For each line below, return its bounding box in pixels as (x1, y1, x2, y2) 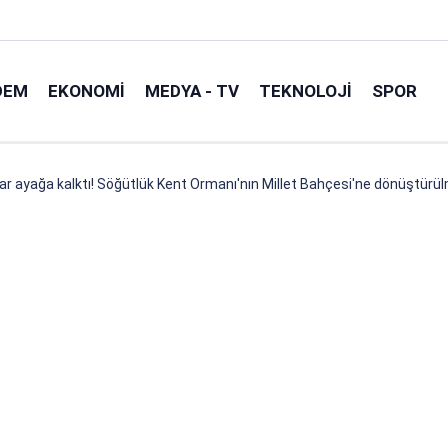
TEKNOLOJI (259, 80, 353, 101)
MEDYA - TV (145, 80, 240, 101)
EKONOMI (48, 80, 126, 101)
